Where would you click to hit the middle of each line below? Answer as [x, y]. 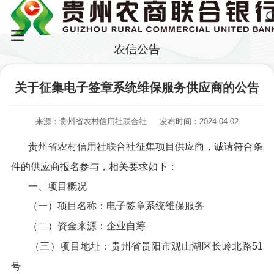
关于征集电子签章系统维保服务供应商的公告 [137, 88]
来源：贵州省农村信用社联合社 [91, 121]
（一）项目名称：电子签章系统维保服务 [116, 206]
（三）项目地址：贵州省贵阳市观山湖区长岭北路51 [146, 246]
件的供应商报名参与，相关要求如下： [94, 166]
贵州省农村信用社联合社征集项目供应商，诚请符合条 [146, 146]
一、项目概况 [57, 186]
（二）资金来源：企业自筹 [87, 226]
